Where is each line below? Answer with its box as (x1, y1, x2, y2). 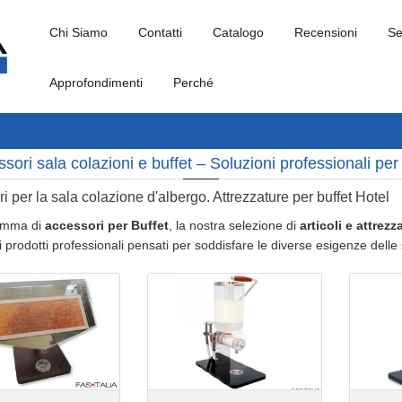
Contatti (138, 25, 182, 39)
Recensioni (294, 25, 357, 39)
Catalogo (213, 25, 264, 39)
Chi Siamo (49, 25, 108, 39)
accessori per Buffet (45, 218, 169, 232)
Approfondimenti (49, 75, 143, 90)
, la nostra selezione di (169, 218, 300, 232)
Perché (173, 75, 214, 90)
